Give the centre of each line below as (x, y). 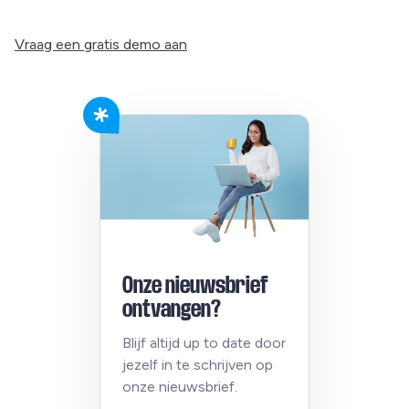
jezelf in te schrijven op (197, 364)
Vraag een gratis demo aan (101, 44)
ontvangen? (171, 309)
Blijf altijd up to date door (204, 342)
